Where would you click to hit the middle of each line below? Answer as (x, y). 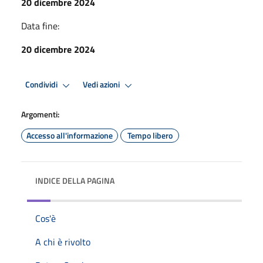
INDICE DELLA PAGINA (75, 180)
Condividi (42, 85)
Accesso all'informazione (70, 135)
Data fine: (40, 26)
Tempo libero (150, 135)
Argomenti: (40, 114)
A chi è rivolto (63, 242)
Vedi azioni (102, 85)
